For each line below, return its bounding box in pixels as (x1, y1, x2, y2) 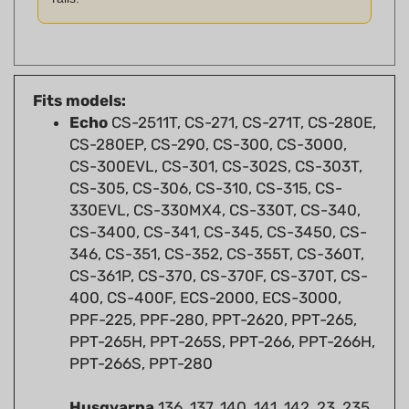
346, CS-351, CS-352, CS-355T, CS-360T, (69, 217, 364, 236)
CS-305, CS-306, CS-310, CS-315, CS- (69, 152, 342, 171)
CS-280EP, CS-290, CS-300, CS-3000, (69, 108, 347, 127)
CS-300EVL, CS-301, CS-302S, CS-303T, (69, 130, 362, 149)
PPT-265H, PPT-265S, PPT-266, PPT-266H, (69, 305, 375, 324)
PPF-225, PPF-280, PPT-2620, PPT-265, (69, 283, 357, 302)
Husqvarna (69, 371, 154, 390)
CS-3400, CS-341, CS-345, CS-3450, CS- (69, 195, 367, 215)
